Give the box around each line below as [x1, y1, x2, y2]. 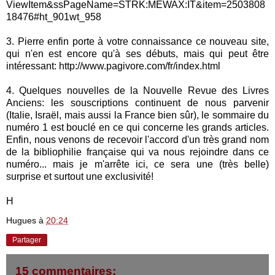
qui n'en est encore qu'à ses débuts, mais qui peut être [6, 48, 269, 59]
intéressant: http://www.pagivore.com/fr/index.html [6, 60, 220, 71]
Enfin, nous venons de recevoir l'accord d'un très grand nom [6, 134, 269, 145]
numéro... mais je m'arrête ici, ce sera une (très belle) [6, 158, 269, 169]
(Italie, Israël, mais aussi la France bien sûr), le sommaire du [6, 109, 269, 120]
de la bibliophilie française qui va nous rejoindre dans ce [6, 146, 269, 157]
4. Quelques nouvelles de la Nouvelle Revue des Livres [6, 85, 269, 96]
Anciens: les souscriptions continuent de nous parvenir [6, 97, 269, 108]
